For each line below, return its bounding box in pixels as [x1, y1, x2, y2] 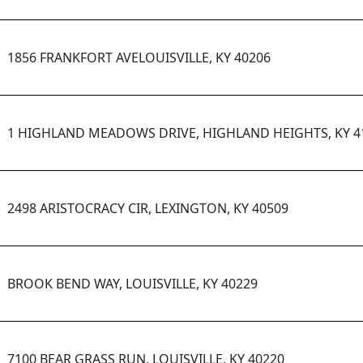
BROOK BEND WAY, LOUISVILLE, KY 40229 [7, 275, 258, 293]
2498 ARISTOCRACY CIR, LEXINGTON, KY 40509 [7, 199, 288, 218]
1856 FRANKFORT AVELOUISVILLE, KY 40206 [7, 49, 271, 67]
